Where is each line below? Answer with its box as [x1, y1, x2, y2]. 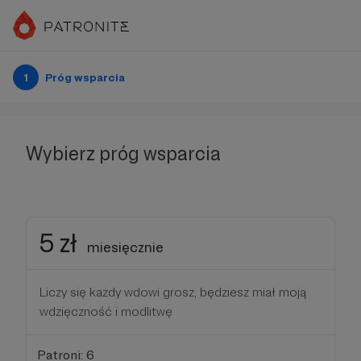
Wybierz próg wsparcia [26, 142, 221, 165]
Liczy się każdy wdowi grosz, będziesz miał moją [39, 284, 306, 300]
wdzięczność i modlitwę [39, 304, 172, 319]
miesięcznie [87, 239, 164, 255]
